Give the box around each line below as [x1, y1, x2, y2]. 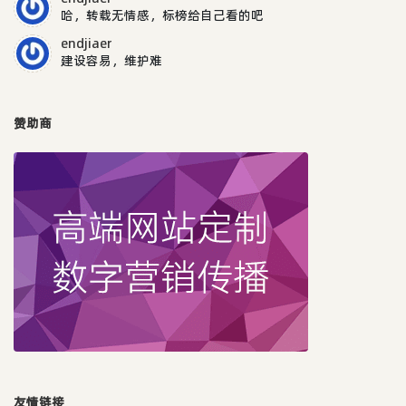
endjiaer [61, 34, 111, 53]
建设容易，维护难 [61, 51, 162, 70]
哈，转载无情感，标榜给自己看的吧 [61, 5, 264, 24]
